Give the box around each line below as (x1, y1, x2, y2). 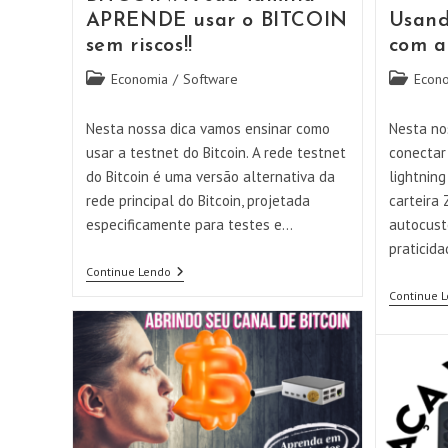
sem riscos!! (85, 35, 193, 56)
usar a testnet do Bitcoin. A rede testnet (85, 142, 346, 162)
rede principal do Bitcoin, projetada (85, 190, 310, 210)
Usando (169, 262, 215, 281)
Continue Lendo (85, 263, 171, 279)
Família (169, 374, 212, 393)
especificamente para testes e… (85, 214, 293, 234)
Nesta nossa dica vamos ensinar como (85, 118, 330, 138)
